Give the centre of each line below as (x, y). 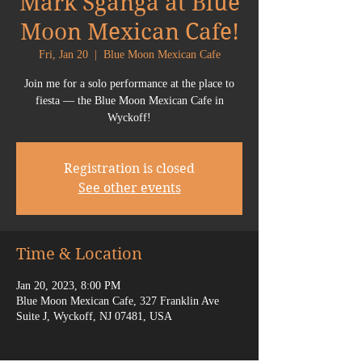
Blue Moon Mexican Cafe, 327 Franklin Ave (118, 301)
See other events (129, 188)
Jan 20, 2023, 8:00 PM (68, 286)
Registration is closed (129, 168)
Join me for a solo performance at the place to (129, 84)
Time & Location (79, 254)
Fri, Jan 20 (63, 55)
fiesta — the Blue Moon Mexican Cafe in (129, 101)
